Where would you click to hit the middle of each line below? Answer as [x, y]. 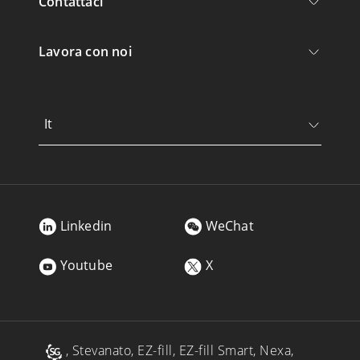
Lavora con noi [85, 51]
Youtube [86, 266]
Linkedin [86, 225]
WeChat [229, 225]
